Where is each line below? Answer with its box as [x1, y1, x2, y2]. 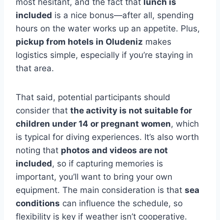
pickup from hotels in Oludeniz [16, 37, 143, 47]
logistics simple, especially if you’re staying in [16, 50, 193, 60]
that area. [16, 63, 54, 73]
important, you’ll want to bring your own [16, 172, 172, 182]
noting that [16, 145, 61, 155]
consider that [16, 106, 70, 115]
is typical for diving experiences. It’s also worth [16, 132, 199, 142]
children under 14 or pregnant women [16, 119, 171, 129]
